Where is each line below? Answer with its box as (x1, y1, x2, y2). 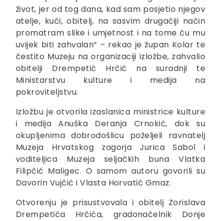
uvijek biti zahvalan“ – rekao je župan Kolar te (16, 38, 205, 50)
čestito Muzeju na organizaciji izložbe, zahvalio (16, 50, 205, 62)
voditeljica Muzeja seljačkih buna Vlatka (16, 153, 205, 165)
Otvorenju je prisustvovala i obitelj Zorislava (16, 196, 205, 208)
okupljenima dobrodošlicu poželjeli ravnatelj (16, 129, 205, 141)
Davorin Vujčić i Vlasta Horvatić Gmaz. (16, 177, 172, 188)
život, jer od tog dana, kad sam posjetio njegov (16, 3, 205, 15)
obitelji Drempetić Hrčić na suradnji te (16, 62, 205, 74)
